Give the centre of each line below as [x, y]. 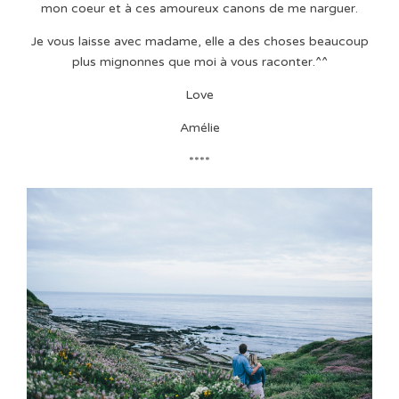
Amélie [199, 128]
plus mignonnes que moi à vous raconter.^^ [199, 62]
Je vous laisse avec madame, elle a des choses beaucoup [199, 42]
